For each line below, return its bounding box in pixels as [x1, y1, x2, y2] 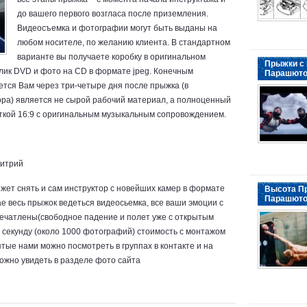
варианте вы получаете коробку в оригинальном [17, 52, 206, 62]
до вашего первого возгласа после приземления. [17, 9, 208, 19]
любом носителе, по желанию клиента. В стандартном [17, 38, 230, 47]
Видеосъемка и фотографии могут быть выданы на [17, 23, 217, 33]
